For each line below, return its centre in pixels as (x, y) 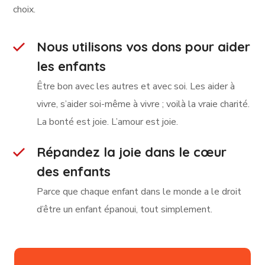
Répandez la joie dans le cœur (132, 152)
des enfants (74, 172)
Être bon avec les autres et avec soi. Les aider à (136, 87)
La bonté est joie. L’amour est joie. (108, 122)
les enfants (72, 67)
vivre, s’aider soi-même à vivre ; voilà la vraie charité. (143, 104)
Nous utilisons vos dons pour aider (144, 47)
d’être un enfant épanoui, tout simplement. (125, 210)
